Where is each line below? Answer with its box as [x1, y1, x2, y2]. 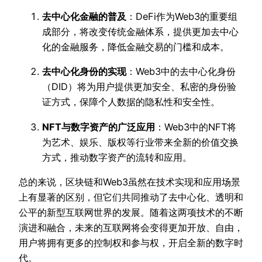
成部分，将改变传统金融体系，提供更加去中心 [42, 25, 239, 37]
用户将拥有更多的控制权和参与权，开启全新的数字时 [19, 236, 243, 249]
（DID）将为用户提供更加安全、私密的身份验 [42, 81, 236, 93]
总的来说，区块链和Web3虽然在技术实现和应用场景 [19, 175, 240, 188]
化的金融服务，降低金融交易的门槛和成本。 [42, 40, 229, 53]
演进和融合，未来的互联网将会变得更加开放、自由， [19, 221, 243, 233]
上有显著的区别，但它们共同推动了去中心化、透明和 [19, 191, 243, 203]
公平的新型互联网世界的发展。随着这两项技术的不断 [19, 206, 243, 218]
